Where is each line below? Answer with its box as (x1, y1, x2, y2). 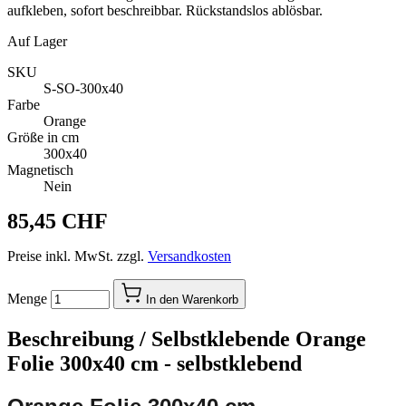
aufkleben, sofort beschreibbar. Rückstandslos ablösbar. (7, 2, 323, 18)
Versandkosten (148, 247, 231, 264)
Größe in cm (7, 129, 79, 145)
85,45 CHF (7, 208, 108, 233)
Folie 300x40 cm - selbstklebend (7, 351, 302, 375)
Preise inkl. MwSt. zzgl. (7, 247, 148, 264)
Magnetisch (7, 161, 73, 178)
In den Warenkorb (146, 292, 238, 306)
